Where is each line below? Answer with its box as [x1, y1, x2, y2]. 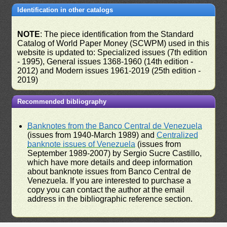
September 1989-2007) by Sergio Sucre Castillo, [27, 148, 202, 158]
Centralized [157, 130, 199, 139]
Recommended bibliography [17, 97, 107, 105]
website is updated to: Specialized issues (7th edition [17, 48, 208, 57]
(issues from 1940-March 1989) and [27, 130, 157, 139]
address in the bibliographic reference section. [27, 194, 193, 203]
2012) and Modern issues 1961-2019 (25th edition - [17, 66, 201, 75]
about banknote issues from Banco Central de [27, 167, 192, 176]
